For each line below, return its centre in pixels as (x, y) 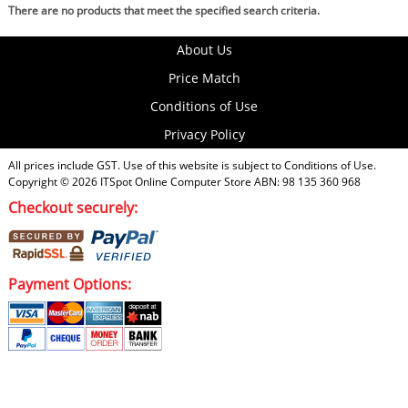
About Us (204, 49)
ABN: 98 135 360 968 (306, 181)
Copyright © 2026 (54, 181)
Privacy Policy (204, 134)
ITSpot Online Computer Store (175, 181)
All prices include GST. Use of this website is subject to (146, 165)
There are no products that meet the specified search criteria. (163, 10)
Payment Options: (69, 284)
